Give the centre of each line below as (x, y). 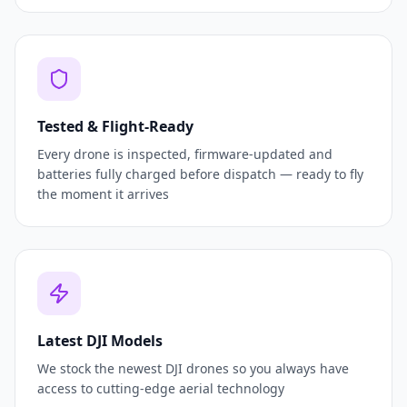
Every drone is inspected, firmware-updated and (185, 154)
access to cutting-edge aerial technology (161, 389)
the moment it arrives (103, 194)
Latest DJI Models (100, 341)
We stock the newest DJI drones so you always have (193, 369)
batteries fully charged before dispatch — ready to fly (200, 174)
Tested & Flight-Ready (115, 127)
